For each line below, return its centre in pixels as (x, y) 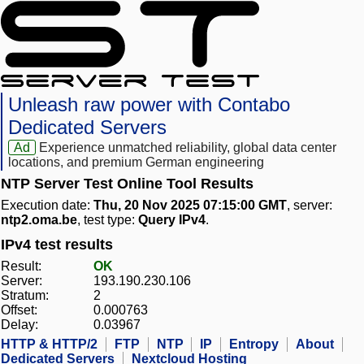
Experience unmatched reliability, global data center (188, 148)
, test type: (108, 220)
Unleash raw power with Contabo (149, 105)
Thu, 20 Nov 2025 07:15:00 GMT (190, 206)
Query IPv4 (172, 220)
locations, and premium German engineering (136, 162)
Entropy (254, 344)
